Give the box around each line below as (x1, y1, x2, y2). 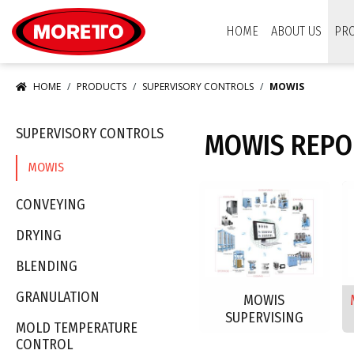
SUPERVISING (224, 308, 303, 326)
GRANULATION (16, 288, 100, 307)
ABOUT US (271, 24, 322, 39)
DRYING (16, 227, 62, 245)
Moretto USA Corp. (145, 2, 237, 17)
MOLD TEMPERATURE (16, 319, 137, 337)
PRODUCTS (77, 80, 126, 93)
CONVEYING (16, 196, 85, 214)
